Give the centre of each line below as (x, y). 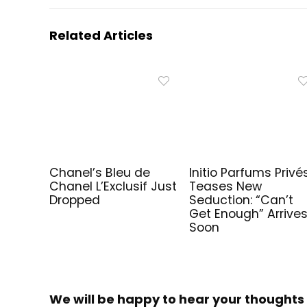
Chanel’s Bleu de (100, 173)
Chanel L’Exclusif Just (113, 187)
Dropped (75, 200)
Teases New (226, 187)
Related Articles (101, 35)
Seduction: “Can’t (242, 200)
